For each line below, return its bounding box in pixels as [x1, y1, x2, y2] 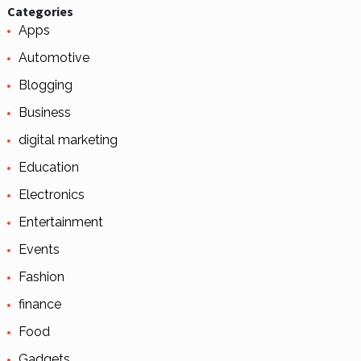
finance [18, 297, 61, 313]
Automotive [18, 50, 89, 66]
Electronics [18, 187, 85, 203]
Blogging [18, 77, 73, 93]
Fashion [18, 269, 64, 285]
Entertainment [18, 214, 103, 230]
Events [18, 242, 60, 258]
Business [18, 105, 71, 121]
